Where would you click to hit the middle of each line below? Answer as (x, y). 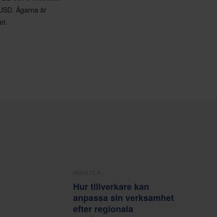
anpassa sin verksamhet (123, 197)
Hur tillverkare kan (111, 186)
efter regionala (103, 209)
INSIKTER (87, 173)
